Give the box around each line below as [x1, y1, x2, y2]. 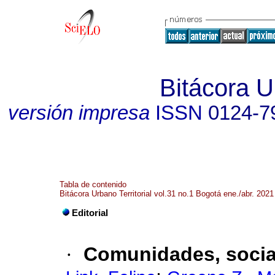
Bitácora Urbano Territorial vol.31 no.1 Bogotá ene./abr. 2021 [60, 189, 274, 198]
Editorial [72, 208, 108, 219]
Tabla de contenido [60, 180, 126, 189]
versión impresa [7, 102, 150, 124]
